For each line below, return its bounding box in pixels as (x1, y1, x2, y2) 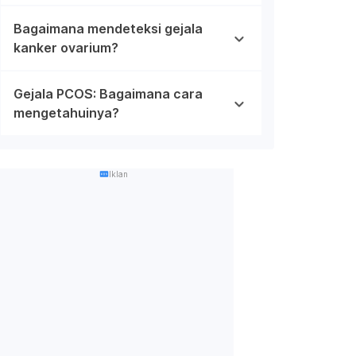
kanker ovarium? (14, 39, 118, 56)
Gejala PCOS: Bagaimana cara (14, 85, 203, 102)
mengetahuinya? (14, 104, 119, 121)
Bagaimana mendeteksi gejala (14, 20, 203, 37)
